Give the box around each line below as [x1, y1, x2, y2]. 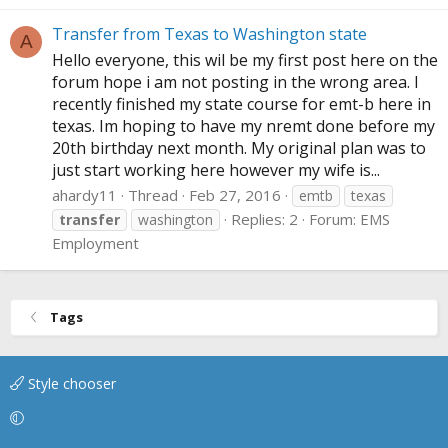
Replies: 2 [231, 208, 298, 229]
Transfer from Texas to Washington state [52, 22, 367, 45]
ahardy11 [52, 184, 117, 205]
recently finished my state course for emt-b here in [52, 92, 431, 115]
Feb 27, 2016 [189, 184, 281, 205]
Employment [52, 232, 139, 253]
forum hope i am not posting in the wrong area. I [52, 70, 419, 93]
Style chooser [24, 373, 116, 393]
